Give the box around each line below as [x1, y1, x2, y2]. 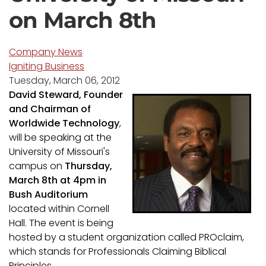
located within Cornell [9, 202, 109, 216]
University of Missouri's [9, 145, 110, 159]
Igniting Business [9, 59, 84, 73]
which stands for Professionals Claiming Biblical [9, 245, 226, 258]
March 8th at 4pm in [9, 173, 106, 187]
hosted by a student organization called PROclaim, [9, 230, 244, 244]
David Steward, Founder [9, 88, 123, 102]
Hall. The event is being [9, 216, 113, 230]
